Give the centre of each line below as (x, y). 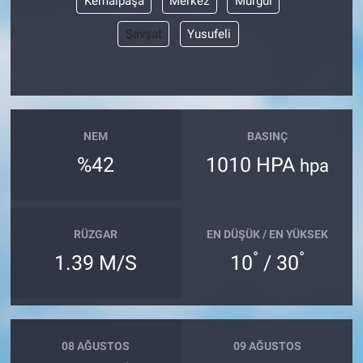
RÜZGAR (96, 235)
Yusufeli (209, 34)
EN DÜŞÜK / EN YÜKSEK (267, 235)
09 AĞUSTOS (267, 346)
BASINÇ (267, 137)
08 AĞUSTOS (96, 346)
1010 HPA (252, 164)
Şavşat (143, 34)
